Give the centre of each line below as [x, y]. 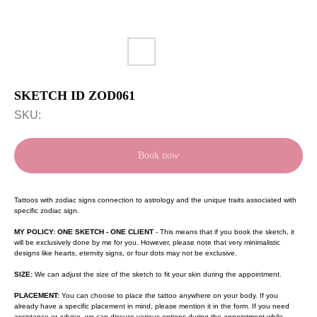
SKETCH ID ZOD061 [75, 96]
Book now [158, 155]
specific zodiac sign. [47, 211]
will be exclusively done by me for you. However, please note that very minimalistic [147, 242]
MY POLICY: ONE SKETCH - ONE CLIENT [84, 232]
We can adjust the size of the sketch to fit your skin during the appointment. [157, 274]
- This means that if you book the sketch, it [224, 232]
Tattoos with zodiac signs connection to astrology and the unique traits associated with [155, 200]
